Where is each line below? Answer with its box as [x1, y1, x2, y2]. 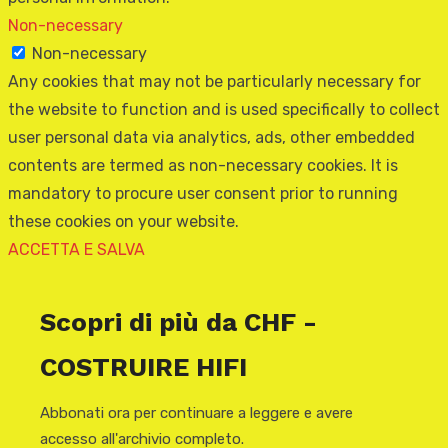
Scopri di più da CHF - [40, 306, 317, 337]
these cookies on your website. [8, 211, 239, 231]
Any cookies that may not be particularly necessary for [8, 71, 421, 91]
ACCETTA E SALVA [8, 239, 145, 259]
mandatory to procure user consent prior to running [8, 183, 398, 203]
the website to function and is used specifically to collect [8, 99, 440, 119]
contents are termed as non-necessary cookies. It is [8, 155, 398, 175]
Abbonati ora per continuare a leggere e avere [40, 403, 353, 422]
